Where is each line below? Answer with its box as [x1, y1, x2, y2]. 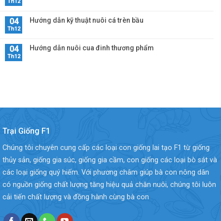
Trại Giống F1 [2, 126, 50, 136]
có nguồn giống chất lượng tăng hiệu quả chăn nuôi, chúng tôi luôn [2, 181, 216, 189]
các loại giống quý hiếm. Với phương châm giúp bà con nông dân [2, 168, 209, 177]
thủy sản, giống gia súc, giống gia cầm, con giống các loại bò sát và [2, 156, 217, 165]
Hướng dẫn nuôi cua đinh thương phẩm [30, 44, 154, 52]
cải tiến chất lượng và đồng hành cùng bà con [2, 193, 149, 202]
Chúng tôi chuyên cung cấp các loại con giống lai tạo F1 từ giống [2, 144, 210, 152]
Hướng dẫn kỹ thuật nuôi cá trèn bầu [30, 16, 144, 25]
